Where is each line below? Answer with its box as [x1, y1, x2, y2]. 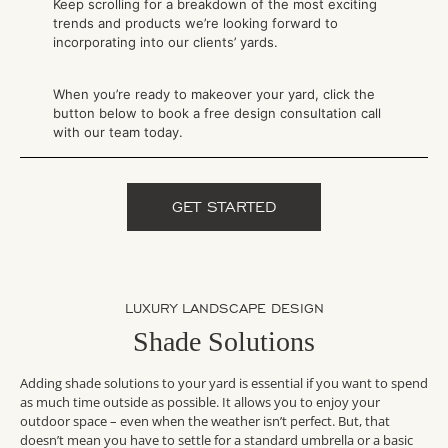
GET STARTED [172, 197, 276, 218]
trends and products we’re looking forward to [52, 14, 338, 31]
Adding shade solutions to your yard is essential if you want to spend [20, 374, 428, 393]
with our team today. [52, 124, 183, 141]
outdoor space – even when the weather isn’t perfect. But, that [20, 412, 390, 431]
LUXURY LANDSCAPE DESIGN [124, 300, 324, 318]
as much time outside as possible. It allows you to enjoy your [20, 393, 380, 412]
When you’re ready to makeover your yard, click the [52, 86, 375, 103]
